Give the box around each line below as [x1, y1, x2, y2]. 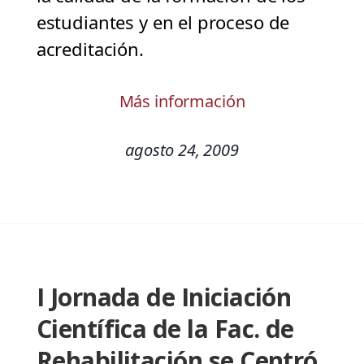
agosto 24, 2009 [125, 139, 239, 162]
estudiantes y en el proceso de [36, 10, 290, 35]
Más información [119, 90, 245, 113]
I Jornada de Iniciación [36, 280, 292, 314]
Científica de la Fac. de [36, 312, 294, 346]
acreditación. [36, 37, 144, 62]
